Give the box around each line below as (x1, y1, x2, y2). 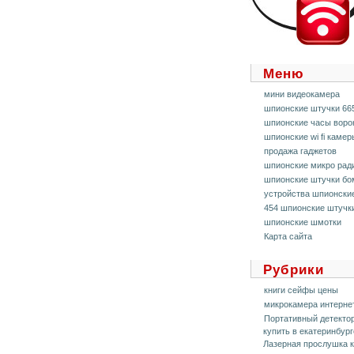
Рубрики (263, 262, 324, 277)
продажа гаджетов (264, 146, 337, 156)
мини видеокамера (264, 89, 340, 99)
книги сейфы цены (264, 285, 338, 295)
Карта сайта (264, 232, 312, 241)
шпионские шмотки (264, 217, 341, 227)
